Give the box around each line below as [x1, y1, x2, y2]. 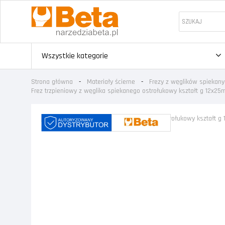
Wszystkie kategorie [42, 50, 108, 61]
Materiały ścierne [87, 77, 135, 87]
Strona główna [31, 77, 73, 87]
